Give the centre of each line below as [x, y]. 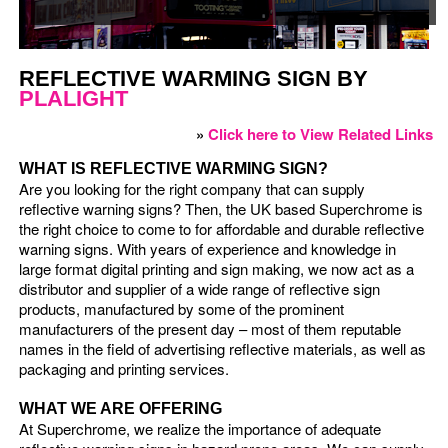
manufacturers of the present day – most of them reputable [209, 329]
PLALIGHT [73, 99]
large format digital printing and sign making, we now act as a [216, 269]
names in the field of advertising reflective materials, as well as [222, 349]
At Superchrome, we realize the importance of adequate [199, 429]
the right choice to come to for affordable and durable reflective [221, 229]
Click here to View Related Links [321, 134]
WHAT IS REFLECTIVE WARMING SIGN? [173, 169]
